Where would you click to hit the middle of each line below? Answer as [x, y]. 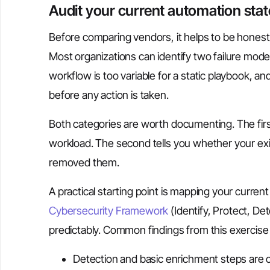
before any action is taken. [109, 95]
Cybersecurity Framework [109, 211]
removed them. [84, 162]
